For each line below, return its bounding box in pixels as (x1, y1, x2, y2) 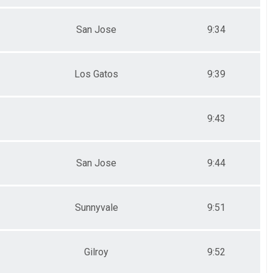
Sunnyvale (74, 201, 118, 213)
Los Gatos (74, 68, 118, 80)
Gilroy (84, 246, 108, 258)
